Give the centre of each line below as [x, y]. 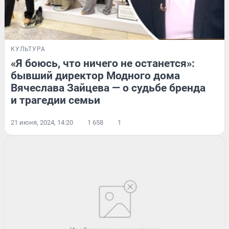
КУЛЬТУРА [28, 49]
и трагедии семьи [55, 100]
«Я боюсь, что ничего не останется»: [103, 63]
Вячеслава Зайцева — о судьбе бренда [108, 88]
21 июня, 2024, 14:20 [42, 122]
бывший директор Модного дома [95, 75]
